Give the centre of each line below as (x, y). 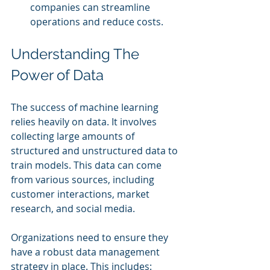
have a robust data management (86, 252)
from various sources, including (84, 179)
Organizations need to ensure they (91, 237)
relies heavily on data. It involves (85, 121)
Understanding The (77, 54)
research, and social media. (73, 208)
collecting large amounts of (74, 136)
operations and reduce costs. (97, 21)
